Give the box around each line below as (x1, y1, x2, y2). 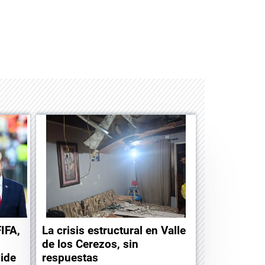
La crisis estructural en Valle (42, 223, 186, 237)
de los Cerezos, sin (42, 237, 138, 251)
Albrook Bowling (49, 47, 118, 59)
